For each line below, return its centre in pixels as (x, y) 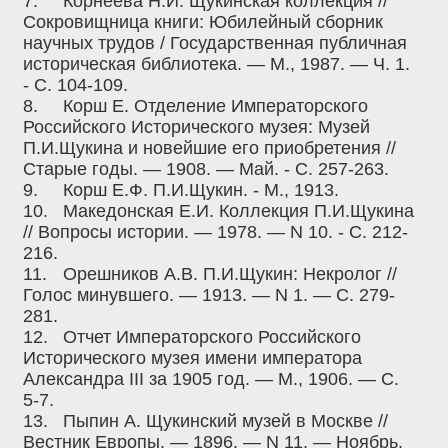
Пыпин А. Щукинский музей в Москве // (225, 421)
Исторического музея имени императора (192, 358)
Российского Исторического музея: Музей (196, 127)
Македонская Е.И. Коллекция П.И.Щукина (238, 211)
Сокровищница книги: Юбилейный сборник (203, 22)
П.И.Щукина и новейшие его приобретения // (209, 148)
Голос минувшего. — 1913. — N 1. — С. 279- (209, 295)
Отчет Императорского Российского (212, 337)
